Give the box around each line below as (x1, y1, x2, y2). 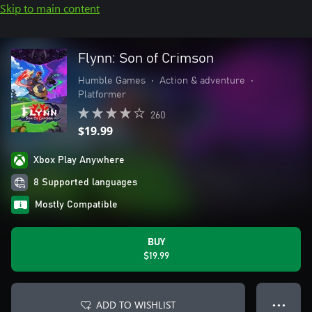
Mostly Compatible (35, 200, 118, 210)
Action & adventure (159, 76, 245, 86)
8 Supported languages (33, 178, 137, 187)
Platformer (78, 90, 126, 100)
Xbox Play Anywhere (33, 155, 125, 165)
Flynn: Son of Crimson (78, 52, 214, 65)
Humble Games (78, 76, 146, 86)
